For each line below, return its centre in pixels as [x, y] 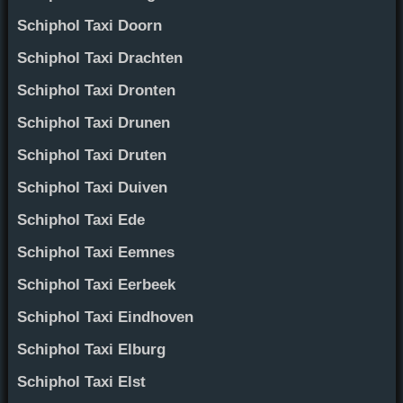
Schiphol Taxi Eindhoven [105, 317]
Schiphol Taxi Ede [81, 219]
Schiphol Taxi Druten [91, 155]
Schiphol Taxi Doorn [89, 25]
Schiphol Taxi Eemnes [95, 252]
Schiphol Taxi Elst [81, 381]
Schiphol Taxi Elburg [91, 349]
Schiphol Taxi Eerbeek [96, 284]
